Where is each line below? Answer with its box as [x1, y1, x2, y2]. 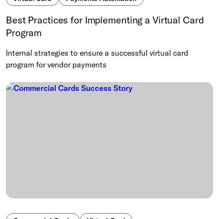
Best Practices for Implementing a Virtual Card [6, 13, 204, 26]
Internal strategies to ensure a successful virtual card [6, 47, 188, 58]
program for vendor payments [6, 59, 107, 69]
